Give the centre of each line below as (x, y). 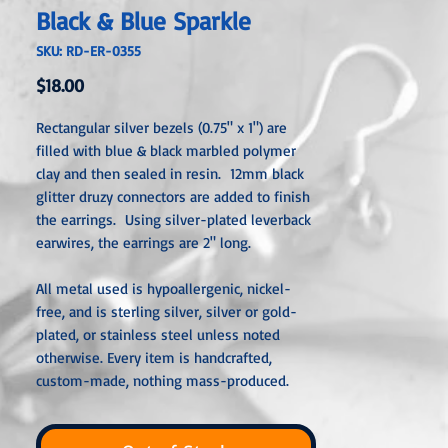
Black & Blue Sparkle (143, 20)
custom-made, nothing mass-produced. (162, 380)
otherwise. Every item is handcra (139, 357)
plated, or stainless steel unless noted (158, 334)
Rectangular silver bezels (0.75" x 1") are (161, 127)
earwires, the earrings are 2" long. (148, 242)
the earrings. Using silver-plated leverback (173, 219)
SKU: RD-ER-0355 (88, 50)
